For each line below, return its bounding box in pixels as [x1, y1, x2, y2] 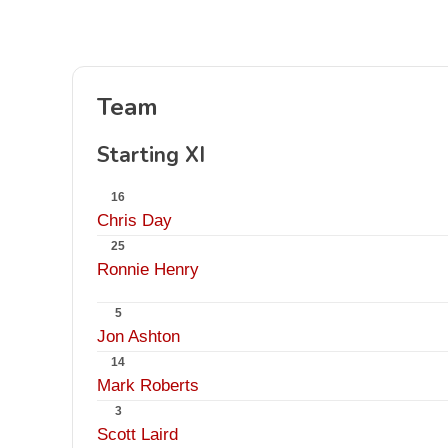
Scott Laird [97, 425, 178, 444]
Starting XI [97, 141, 205, 169]
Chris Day [97, 211, 172, 230]
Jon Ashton [97, 327, 180, 346]
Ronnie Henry [97, 260, 199, 279]
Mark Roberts [97, 376, 199, 395]
